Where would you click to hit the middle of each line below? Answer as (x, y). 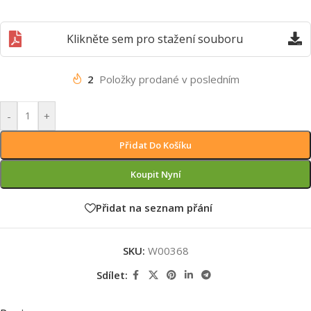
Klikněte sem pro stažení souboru (155, 39)
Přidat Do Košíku (155, 145)
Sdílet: (112, 275)
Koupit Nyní (155, 174)
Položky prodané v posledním (169, 79)
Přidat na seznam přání (154, 208)
